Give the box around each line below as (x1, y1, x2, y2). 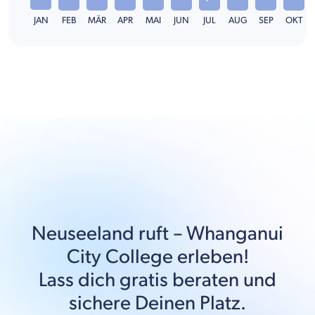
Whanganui (186, 221, 283, 245)
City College (66, 245, 173, 269)
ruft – (134, 221, 186, 245)
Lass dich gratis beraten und (39, 268, 276, 292)
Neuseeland (32, 221, 134, 245)
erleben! (172, 245, 249, 269)
